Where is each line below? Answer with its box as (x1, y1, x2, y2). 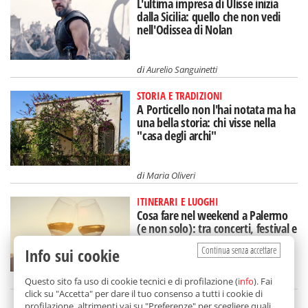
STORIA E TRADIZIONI (137, 89, 223, 103)
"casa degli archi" (137, 127, 217, 144)
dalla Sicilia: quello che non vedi (137, 8, 280, 25)
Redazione (146, 274, 186, 287)
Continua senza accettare (201, 243, 276, 256)
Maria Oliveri (146, 168, 196, 181)
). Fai (254, 275, 272, 287)
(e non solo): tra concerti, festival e (137, 219, 297, 236)
